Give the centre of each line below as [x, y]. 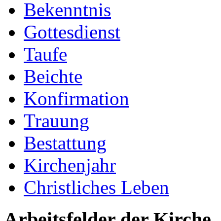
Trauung [56, 120]
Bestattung [65, 143]
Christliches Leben [96, 187]
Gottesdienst [72, 32]
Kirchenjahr [70, 165]
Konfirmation [76, 98]
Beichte [53, 76]
